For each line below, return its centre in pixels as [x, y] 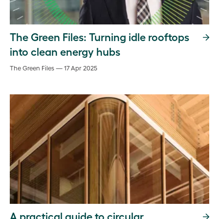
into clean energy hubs [65, 51]
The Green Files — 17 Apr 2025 [54, 68]
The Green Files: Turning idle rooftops [99, 36]
